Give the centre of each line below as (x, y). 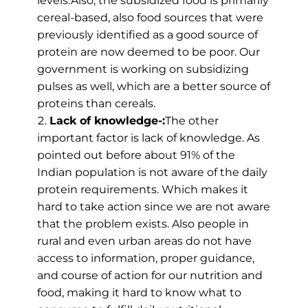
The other (191, 121)
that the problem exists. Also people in (143, 224)
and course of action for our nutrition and (150, 276)
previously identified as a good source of (147, 35)
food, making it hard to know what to (139, 293)
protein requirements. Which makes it (142, 190)
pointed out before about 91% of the (136, 155)
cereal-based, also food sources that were (150, 18)
